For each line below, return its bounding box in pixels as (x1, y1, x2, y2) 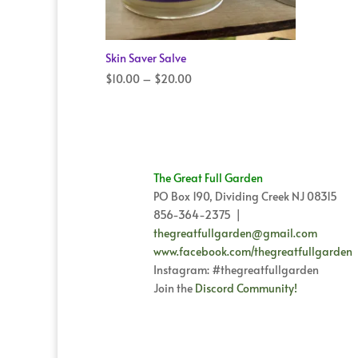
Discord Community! (195, 280, 297, 296)
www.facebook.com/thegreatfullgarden (153, 244, 352, 259)
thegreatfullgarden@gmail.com (153, 225, 317, 241)
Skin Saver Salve (105, 50, 186, 66)
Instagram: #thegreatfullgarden (153, 262, 319, 277)
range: (191, 89, 224, 105)
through (191, 125, 232, 141)
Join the (153, 280, 195, 296)
